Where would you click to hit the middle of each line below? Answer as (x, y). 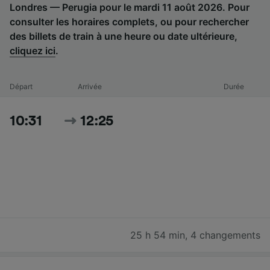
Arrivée (89, 86)
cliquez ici (33, 50)
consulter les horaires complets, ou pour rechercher (129, 21)
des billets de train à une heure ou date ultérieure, (124, 36)
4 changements (225, 235)
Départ (21, 86)
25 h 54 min (158, 235)
